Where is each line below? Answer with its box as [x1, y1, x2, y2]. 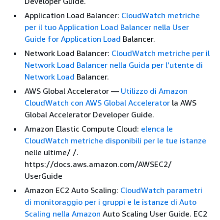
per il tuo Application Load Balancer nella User [25, 22, 189, 32]
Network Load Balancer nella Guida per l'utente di [25, 59, 203, 70]
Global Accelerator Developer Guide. [25, 109, 154, 119]
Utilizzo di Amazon [121, 85, 188, 96]
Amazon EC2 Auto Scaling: [25, 185, 120, 195]
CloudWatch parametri [120, 185, 202, 195]
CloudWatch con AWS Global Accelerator [25, 97, 170, 108]
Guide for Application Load [25, 33, 121, 44]
